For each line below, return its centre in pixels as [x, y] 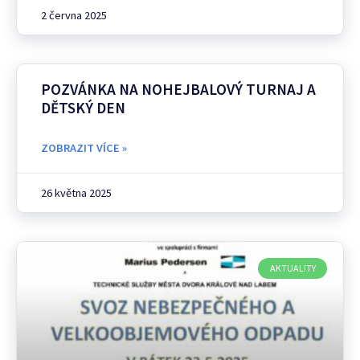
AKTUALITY [292, 268]
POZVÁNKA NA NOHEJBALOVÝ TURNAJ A [178, 89]
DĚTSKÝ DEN [83, 107]
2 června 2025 [74, 15]
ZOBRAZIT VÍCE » [84, 147]
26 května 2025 [76, 192]
